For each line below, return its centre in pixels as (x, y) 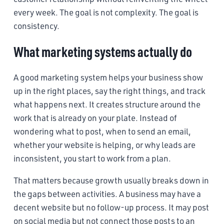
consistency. (36, 25)
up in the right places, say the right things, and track (109, 90)
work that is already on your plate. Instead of (95, 117)
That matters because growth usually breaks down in (111, 180)
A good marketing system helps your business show (108, 77)
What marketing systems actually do (103, 51)
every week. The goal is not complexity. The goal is (106, 12)
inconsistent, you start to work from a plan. (92, 158)
